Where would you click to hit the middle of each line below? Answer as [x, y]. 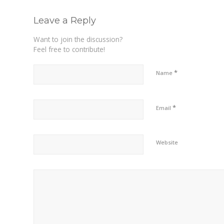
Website [167, 142]
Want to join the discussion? [78, 39]
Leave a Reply [65, 21]
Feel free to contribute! [69, 49]
